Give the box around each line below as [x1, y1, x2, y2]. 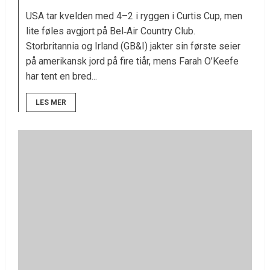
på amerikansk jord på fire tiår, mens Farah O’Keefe [26, 55, 239, 67]
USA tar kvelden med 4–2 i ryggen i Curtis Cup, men [26, 10, 242, 22]
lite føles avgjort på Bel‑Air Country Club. [26, 25, 195, 37]
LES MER [36, 98, 66, 107]
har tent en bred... [26, 71, 97, 83]
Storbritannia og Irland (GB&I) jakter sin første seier [26, 40, 240, 52]
